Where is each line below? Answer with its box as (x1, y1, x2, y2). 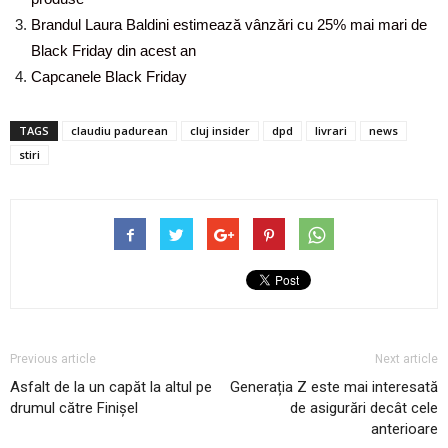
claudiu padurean (71, 123, 168, 138)
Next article (375, 352, 438, 366)
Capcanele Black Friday (31, 68, 187, 85)
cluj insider (190, 123, 250, 138)
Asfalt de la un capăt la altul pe (10, 378, 212, 396)
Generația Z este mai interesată (230, 378, 438, 396)
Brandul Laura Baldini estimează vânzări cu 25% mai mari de (31, 16, 427, 33)
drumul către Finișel (10, 399, 138, 417)
